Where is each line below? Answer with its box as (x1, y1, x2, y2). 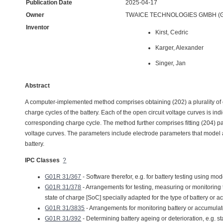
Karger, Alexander (155, 44, 204, 51)
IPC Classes (25, 157, 60, 164)
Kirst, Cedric (155, 29, 189, 36)
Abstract (25, 82, 50, 89)
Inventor (26, 24, 50, 31)
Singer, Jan (155, 60, 186, 67)
